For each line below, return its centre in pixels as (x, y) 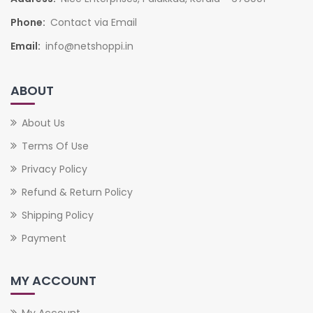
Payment (44, 238)
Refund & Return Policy (77, 192)
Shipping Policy (58, 215)
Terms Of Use (55, 146)
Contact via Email (94, 22)
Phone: (28, 22)
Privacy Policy (54, 169)
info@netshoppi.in (89, 46)
